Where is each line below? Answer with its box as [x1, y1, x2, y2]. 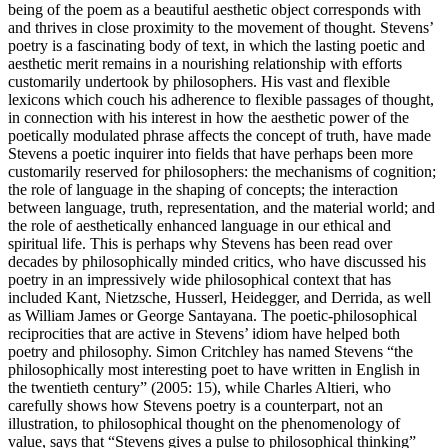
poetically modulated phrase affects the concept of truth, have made [8, 126, 431, 144]
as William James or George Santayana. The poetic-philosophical [8, 306, 417, 324]
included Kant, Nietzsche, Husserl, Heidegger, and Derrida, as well [8, 288, 431, 306]
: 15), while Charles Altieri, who [188, 378, 391, 396]
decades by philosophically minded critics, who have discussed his [8, 252, 426, 270]
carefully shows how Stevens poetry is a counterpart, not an [8, 396, 383, 414]
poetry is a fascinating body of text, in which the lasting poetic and [8, 36, 425, 54]
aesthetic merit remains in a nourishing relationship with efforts [8, 54, 402, 72]
